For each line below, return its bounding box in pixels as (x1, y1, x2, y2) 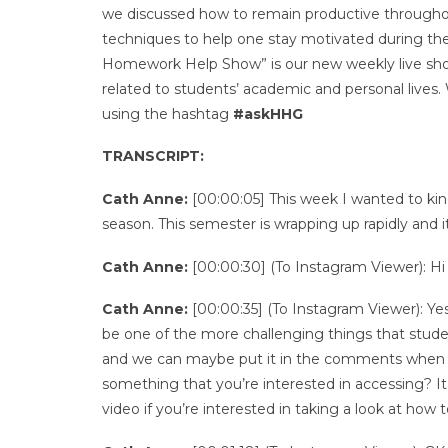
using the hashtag (102, 104, 233, 123)
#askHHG (233, 104, 303, 123)
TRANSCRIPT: (102, 147, 204, 166)
